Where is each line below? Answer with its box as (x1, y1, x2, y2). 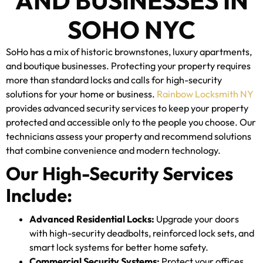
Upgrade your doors (154, 213, 239, 225)
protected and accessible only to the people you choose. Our (6, 116, 256, 128)
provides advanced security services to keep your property (6, 102, 248, 114)
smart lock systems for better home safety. (29, 241, 208, 253)
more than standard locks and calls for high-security (6, 73, 222, 86)
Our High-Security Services (6, 161, 233, 185)
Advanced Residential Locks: (29, 213, 154, 225)
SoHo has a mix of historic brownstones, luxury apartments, (6, 45, 252, 58)
